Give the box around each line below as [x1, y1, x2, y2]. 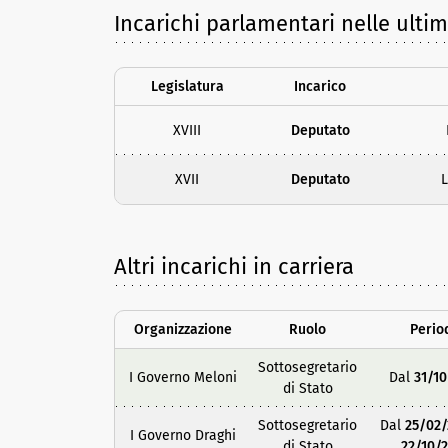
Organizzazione [133, 321, 232, 339]
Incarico [294, 78, 346, 96]
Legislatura [150, 78, 224, 96]
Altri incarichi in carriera [114, 253, 354, 281]
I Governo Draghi [129, 427, 236, 445]
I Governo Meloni [128, 369, 237, 387]
